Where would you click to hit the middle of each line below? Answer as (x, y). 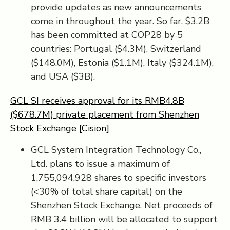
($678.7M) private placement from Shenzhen (105, 114)
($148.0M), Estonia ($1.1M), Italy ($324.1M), (122, 63)
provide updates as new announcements (116, 7)
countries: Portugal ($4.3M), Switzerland (116, 49)
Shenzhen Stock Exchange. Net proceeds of (122, 205)
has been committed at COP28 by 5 (107, 35)
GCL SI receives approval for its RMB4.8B (97, 101)
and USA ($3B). (63, 76)
